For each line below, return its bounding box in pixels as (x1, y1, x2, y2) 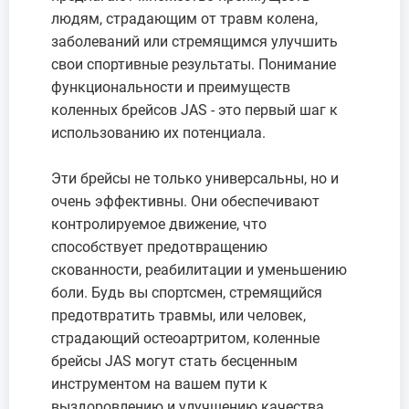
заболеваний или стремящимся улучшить (51, 32, 338, 50)
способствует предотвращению (51, 237, 267, 256)
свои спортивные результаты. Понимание (51, 55, 336, 73)
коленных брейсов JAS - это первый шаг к (51, 100, 338, 119)
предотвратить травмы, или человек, (51, 306, 306, 324)
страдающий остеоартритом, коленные (51, 329, 320, 347)
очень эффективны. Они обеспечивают (51, 192, 320, 210)
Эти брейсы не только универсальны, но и (51, 169, 339, 187)
